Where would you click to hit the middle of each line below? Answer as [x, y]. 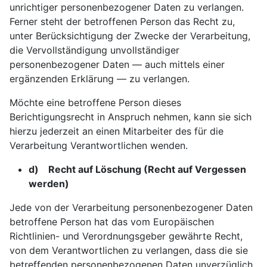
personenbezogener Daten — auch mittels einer [117, 64]
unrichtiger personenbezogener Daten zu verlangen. [127, 7]
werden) [49, 184]
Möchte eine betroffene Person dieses [95, 103]
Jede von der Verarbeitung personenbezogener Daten [131, 207]
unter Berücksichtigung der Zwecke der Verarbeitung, [130, 36]
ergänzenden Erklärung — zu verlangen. [100, 79]
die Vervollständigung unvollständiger [94, 50]
